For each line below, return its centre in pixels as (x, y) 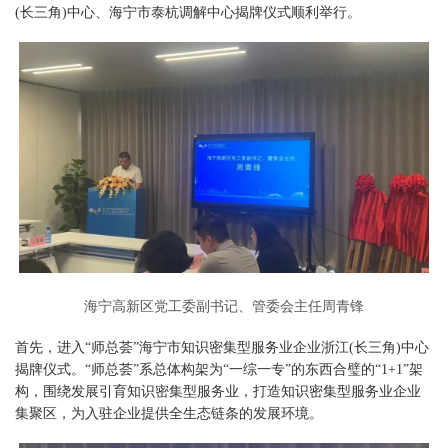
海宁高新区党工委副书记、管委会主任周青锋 (224, 304)
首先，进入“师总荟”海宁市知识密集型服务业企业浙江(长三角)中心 (222, 347)
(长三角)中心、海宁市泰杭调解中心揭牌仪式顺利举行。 (188, 12)
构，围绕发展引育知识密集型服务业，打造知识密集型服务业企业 (218, 391)
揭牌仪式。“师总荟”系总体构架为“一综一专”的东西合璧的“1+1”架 (219, 369)
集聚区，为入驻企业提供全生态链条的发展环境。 (169, 413)
